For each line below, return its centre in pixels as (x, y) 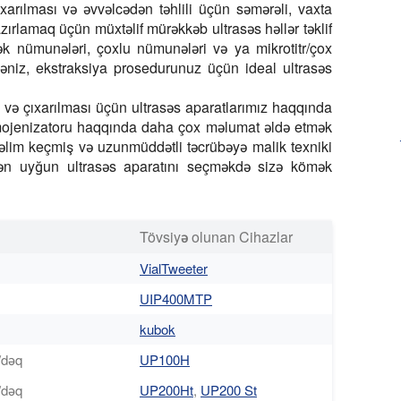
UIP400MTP (176, 298)
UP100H (165, 359)
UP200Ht (166, 389)
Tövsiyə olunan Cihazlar (216, 236)
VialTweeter (174, 268)
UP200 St (229, 389)
